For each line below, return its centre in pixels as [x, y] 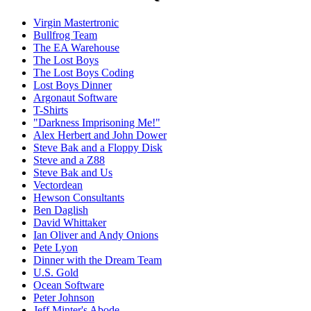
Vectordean [58, 185]
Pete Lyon [56, 247]
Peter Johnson [64, 297]
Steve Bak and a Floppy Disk [98, 147]
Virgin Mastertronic [76, 22]
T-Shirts [51, 110]
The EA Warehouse [76, 47]
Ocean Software [69, 285]
